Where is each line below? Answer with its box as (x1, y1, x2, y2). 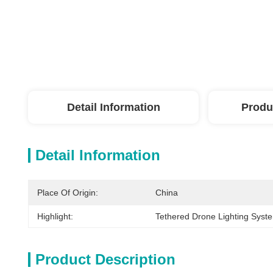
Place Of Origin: (37, 188, 98, 197)
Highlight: (37, 211, 73, 221)
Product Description (35, 251, 175, 268)
